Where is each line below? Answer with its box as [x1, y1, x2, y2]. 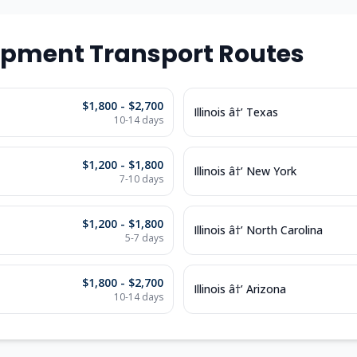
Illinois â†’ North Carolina [194, 222, 323, 237]
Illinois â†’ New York [194, 163, 296, 178]
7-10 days [120, 172, 163, 186]
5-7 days [125, 231, 163, 245]
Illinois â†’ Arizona [194, 281, 286, 296]
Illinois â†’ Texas [194, 104, 278, 120]
